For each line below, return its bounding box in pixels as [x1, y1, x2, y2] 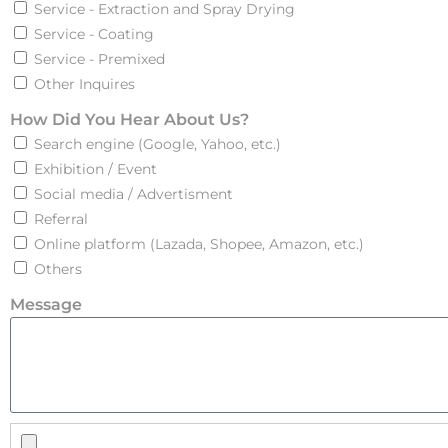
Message [10, 295, 82, 314]
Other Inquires [34, 75, 135, 93]
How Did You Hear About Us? [10, 110, 249, 129]
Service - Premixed [34, 50, 165, 68]
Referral [34, 210, 88, 228]
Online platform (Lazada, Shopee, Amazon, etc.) [34, 235, 364, 253]
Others [34, 260, 82, 278]
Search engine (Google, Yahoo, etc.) [34, 135, 281, 153]
